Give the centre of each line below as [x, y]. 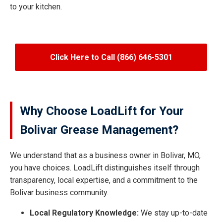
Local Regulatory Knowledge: [84, 213]
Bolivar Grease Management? [99, 130]
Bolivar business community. [59, 193]
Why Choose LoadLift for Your [102, 111]
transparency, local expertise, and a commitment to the [104, 180]
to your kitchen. [36, 7]
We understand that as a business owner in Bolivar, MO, [105, 156]
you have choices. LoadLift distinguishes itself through [105, 168]
